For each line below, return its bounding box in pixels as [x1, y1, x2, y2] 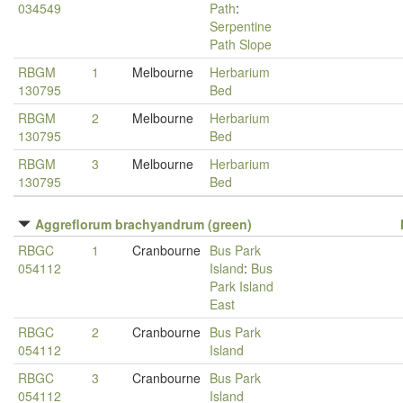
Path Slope [210, 35, 272, 53]
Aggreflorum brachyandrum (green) [35, 215, 252, 233]
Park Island [210, 277, 273, 295]
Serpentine [210, 17, 272, 35]
